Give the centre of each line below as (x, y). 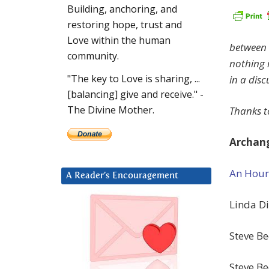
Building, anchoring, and (122, 9)
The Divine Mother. (111, 110)
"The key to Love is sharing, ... (134, 79)
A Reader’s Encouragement (122, 176)
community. (93, 56)
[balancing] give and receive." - (135, 95)
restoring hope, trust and (125, 25)
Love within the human (119, 41)
